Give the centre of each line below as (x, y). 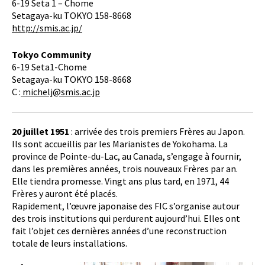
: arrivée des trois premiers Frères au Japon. (157, 131)
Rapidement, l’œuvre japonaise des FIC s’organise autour (126, 206)
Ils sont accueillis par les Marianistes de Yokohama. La (120, 144)
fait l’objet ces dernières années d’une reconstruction (119, 231)
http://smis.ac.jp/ (47, 28)
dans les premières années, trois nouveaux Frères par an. (125, 169)
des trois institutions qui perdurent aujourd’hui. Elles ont (126, 218)
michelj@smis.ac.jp (60, 92)
